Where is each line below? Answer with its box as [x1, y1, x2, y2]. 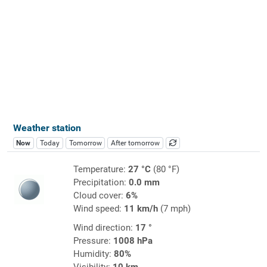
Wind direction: [73, 222, 135, 233]
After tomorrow [111, 138, 160, 147]
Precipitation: [73, 176, 129, 188]
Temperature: [73, 163, 128, 175]
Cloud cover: [73, 190, 126, 201]
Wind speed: [73, 203, 124, 214]
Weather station [13, 122, 81, 133]
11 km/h [123, 203, 158, 214]
